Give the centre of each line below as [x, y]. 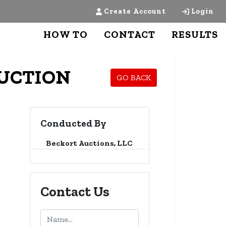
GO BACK [134, 77]
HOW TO [66, 34]
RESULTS [195, 34]
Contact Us [75, 192]
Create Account [135, 11]
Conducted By [73, 123]
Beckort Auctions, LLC [90, 143]
